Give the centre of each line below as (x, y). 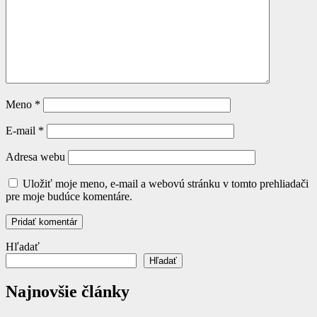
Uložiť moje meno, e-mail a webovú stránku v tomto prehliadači (166, 184)
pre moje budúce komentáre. (69, 197)
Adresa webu (35, 157)
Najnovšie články (68, 292)
